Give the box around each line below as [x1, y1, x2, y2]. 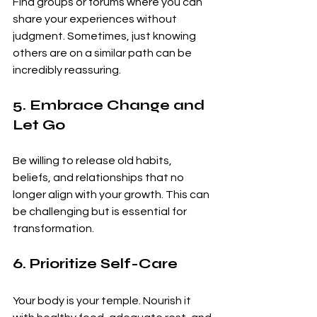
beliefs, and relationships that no [13, 171, 186, 183]
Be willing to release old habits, [13, 154, 174, 166]
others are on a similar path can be [13, 47, 194, 59]
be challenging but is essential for [13, 205, 189, 217]
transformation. [13, 222, 94, 234]
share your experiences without [13, 13, 179, 25]
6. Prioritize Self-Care [13, 254, 178, 272]
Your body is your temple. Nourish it [13, 294, 193, 306]
